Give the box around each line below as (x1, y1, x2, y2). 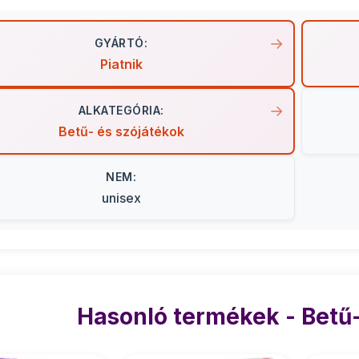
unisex (101, 190, 141, 206)
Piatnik (99, 56, 143, 72)
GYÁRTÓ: (94, 36, 148, 50)
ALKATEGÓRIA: (78, 103, 164, 117)
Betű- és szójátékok (58, 123, 184, 139)
